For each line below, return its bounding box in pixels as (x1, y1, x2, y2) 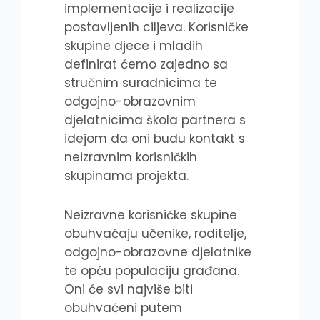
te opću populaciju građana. (64, 262, 239, 280)
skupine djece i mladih (64, 36, 203, 54)
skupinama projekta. (64, 166, 189, 184)
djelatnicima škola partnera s (64, 111, 246, 129)
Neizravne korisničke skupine (64, 206, 237, 224)
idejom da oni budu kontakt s (64, 129, 245, 147)
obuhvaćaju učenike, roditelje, (64, 225, 246, 243)
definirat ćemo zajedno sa (64, 55, 228, 73)
